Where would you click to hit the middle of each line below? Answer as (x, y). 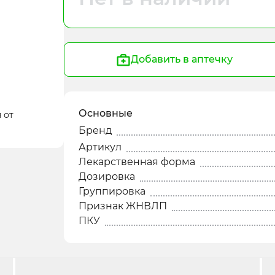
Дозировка (107, 176)
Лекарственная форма (137, 162)
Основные (106, 113)
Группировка (112, 191)
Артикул (100, 147)
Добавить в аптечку (182, 59)
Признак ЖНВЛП (123, 206)
